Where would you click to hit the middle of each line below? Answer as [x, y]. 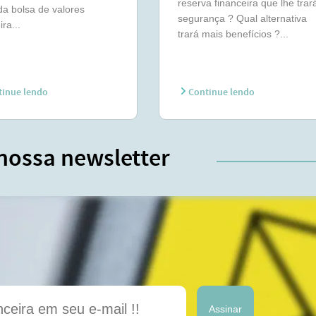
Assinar [225, 309]
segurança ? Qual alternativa [242, 18]
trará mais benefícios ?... [233, 34]
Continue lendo [220, 92]
